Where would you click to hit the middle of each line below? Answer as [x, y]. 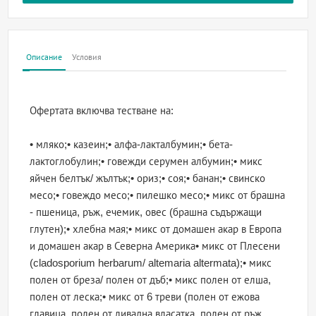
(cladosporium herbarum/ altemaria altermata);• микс [151, 263]
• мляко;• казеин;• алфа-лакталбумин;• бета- [132, 145]
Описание [44, 57]
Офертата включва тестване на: [102, 111]
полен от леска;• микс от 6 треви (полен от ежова [145, 297]
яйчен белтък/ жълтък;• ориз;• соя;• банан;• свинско [148, 178]
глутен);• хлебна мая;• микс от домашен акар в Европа [156, 229]
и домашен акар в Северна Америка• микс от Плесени [155, 246]
